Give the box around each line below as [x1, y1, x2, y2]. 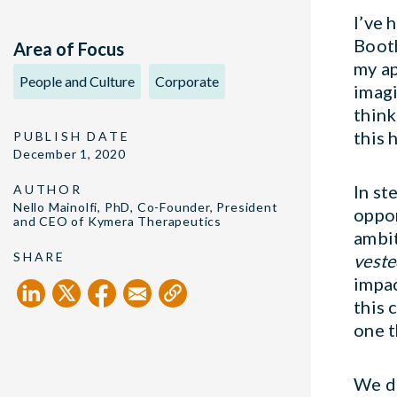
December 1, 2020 [13, 146, 126, 162]
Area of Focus [13, 38, 124, 60]
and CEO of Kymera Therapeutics [13, 214, 222, 230]
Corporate [155, 73, 219, 90]
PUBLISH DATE [13, 128, 130, 144]
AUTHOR [13, 182, 82, 198]
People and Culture [19, 73, 135, 90]
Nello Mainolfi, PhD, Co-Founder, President [13, 199, 278, 215]
